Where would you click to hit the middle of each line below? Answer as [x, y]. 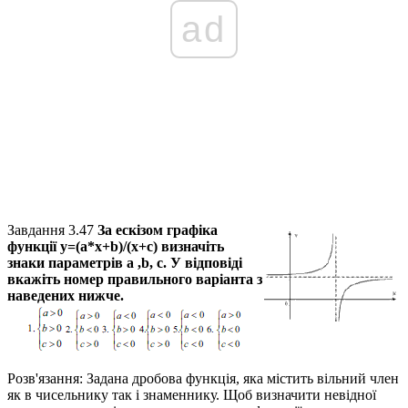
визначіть [191, 247]
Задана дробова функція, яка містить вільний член [241, 379]
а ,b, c [145, 263]
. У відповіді [203, 263]
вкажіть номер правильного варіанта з [135, 280]
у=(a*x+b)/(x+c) [109, 247]
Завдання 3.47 [51, 230]
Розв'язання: [45, 379]
